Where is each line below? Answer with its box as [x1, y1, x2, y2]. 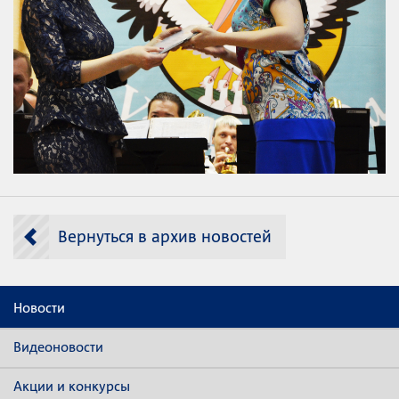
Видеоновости [13, 338, 103, 355]
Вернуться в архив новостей [58, 226, 272, 246]
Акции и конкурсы [13, 378, 130, 395]
